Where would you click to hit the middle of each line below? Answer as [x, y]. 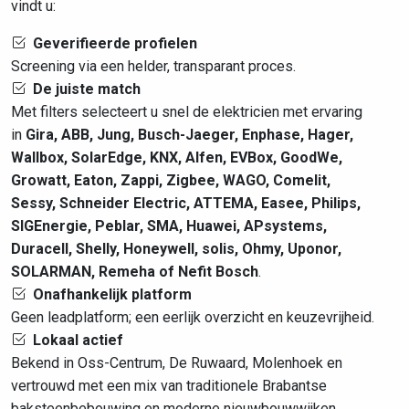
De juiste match [87, 89]
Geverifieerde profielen [115, 43]
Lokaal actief [78, 340]
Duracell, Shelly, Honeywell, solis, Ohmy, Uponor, [176, 249]
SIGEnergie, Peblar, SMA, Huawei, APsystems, [169, 226]
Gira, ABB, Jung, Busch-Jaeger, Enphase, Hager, [189, 135]
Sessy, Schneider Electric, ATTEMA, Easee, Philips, [186, 203]
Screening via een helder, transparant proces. [153, 66]
